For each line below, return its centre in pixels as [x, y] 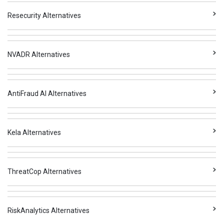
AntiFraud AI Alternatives [47, 93]
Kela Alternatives [34, 132]
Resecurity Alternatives [44, 15]
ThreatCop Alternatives [45, 171]
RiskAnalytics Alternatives [49, 210]
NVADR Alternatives [39, 54]
